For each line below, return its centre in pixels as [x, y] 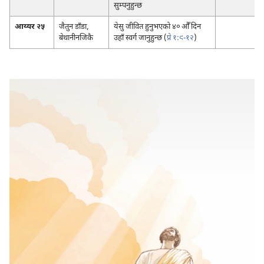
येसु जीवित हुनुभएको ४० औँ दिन [157, 27]
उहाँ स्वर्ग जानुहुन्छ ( [140, 38]
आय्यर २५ [30, 27]
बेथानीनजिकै [76, 38]
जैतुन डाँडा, [74, 27]
